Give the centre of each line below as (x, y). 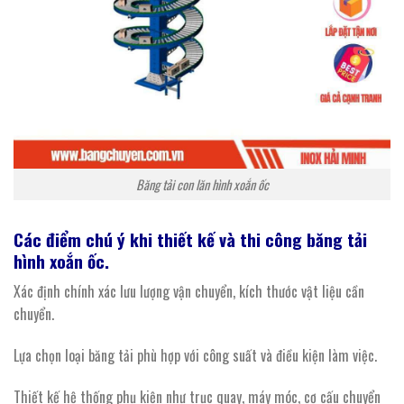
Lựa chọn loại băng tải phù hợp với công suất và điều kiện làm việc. (195, 355)
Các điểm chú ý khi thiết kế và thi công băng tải (190, 239)
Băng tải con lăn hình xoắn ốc (202, 184)
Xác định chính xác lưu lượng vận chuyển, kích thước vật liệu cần (189, 292)
